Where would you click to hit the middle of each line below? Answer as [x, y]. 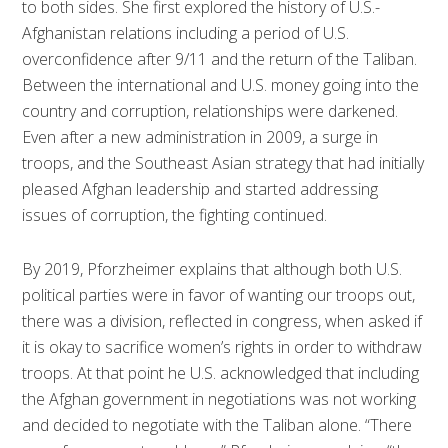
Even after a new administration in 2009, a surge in [200, 136]
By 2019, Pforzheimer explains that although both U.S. [212, 268]
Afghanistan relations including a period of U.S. [186, 32]
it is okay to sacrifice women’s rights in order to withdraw [222, 346]
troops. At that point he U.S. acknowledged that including [221, 372]
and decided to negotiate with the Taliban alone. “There [217, 424]
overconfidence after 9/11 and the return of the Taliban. [220, 58]
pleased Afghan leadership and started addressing [200, 188]
